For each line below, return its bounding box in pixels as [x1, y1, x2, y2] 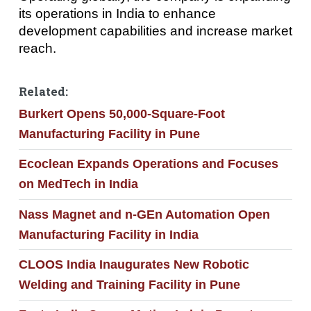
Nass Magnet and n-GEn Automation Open [18, 207, 270, 221]
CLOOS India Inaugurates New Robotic [18, 258, 249, 272]
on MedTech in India [18, 177, 138, 192]
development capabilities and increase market [18, 23, 292, 38]
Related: [18, 84, 68, 100]
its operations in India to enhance [18, 6, 216, 21]
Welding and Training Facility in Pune [18, 278, 240, 292]
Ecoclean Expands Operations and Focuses [18, 157, 278, 171]
